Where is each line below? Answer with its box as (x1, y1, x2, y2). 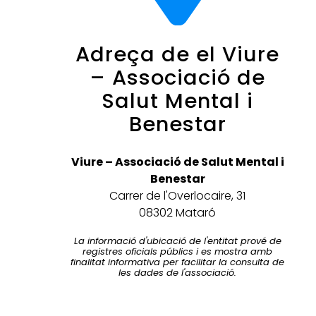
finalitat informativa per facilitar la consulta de (71, 255, 285, 269)
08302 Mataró (139, 205, 217, 221)
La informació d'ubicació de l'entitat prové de (73, 234, 281, 248)
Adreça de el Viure (75, 40, 280, 69)
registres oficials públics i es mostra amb (83, 245, 273, 259)
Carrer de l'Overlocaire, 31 (109, 188, 246, 205)
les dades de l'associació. (119, 266, 237, 280)
